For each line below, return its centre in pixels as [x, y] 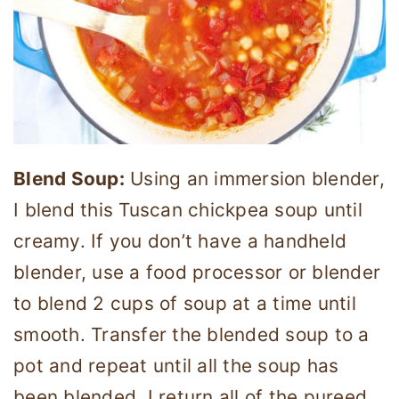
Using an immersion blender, [254, 178]
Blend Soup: [69, 178]
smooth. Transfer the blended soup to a [191, 334]
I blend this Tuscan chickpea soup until [188, 209]
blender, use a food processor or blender [197, 272]
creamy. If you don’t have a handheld [180, 240]
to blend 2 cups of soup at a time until [185, 303]
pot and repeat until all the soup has [176, 365]
